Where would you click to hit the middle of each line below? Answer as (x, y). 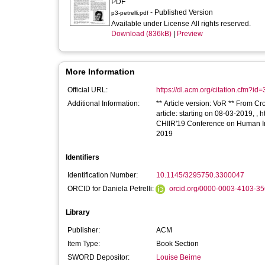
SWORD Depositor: (98, 257)
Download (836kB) (141, 34)
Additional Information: (104, 104)
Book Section (177, 244)
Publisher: (84, 230)
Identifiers (83, 157)
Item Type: (84, 244)
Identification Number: (103, 175)
